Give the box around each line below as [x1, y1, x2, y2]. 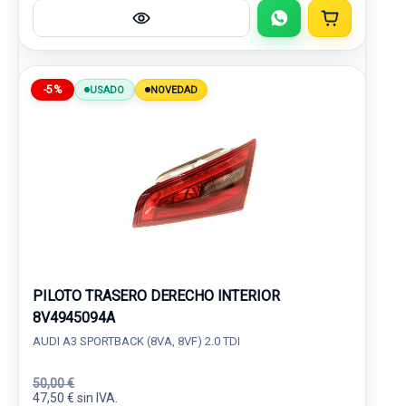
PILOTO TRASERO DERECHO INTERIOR [33, 287, 280, 304]
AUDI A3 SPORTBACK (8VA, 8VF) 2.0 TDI [33, 334, 240, 348]
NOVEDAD [150, 83, 198, 96]
